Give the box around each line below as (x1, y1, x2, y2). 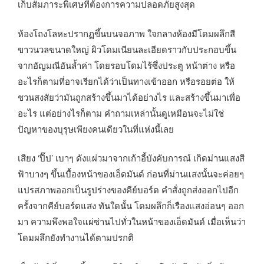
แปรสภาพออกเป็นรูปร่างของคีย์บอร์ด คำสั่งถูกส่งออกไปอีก (18, 183, 239, 196)
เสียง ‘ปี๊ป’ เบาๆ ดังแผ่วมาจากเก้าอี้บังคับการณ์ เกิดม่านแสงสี (18, 151, 245, 164)
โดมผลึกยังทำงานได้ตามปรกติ (18, 231, 134, 244)
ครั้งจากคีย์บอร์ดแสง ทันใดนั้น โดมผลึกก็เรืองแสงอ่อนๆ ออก (18, 199, 244, 212)
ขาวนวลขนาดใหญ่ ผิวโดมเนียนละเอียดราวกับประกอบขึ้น (18, 42, 236, 55)
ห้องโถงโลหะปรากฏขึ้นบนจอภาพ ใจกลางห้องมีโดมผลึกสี (18, 27, 235, 39)
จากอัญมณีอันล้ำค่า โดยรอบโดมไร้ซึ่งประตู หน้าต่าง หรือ (18, 58, 235, 71)
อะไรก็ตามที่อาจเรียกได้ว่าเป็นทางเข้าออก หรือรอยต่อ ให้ (18, 74, 235, 87)
